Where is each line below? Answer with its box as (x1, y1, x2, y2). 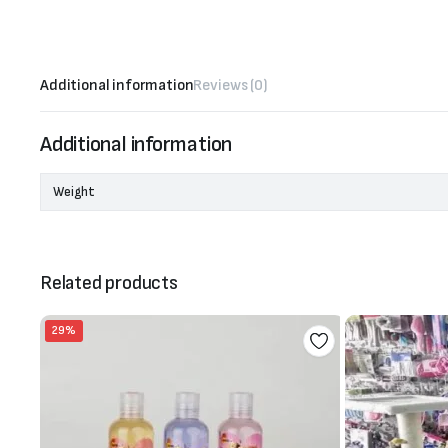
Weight (53, 183, 96, 201)
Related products (40, 271, 178, 296)
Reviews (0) (193, 76, 268, 96)
